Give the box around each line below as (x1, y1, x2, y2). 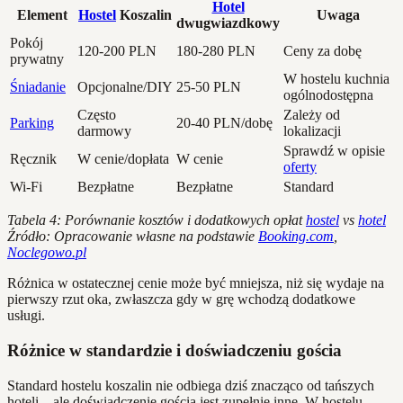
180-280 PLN (176, 43, 255, 59)
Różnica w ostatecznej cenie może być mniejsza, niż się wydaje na (7, 275, 384, 291)
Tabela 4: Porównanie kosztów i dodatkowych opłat (7, 212, 306, 228)
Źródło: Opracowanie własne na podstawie (7, 228, 258, 245)
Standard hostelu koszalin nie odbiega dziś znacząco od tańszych (7, 377, 374, 393)
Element (16, 7, 67, 23)
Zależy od (283, 107, 340, 123)
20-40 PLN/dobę (176, 115, 273, 131)
